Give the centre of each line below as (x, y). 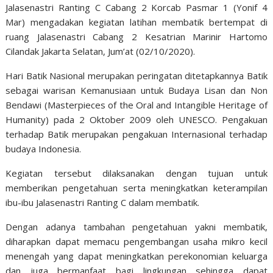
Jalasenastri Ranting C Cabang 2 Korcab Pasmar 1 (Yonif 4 (136, 7)
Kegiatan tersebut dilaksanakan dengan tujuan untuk (136, 173)
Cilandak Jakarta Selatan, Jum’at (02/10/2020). (101, 51)
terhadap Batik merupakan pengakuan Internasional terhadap (136, 134)
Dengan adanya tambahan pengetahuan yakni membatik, (136, 227)
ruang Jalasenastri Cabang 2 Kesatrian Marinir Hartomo (136, 37)
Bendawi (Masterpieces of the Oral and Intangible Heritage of (136, 105)
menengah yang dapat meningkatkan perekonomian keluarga (136, 256)
